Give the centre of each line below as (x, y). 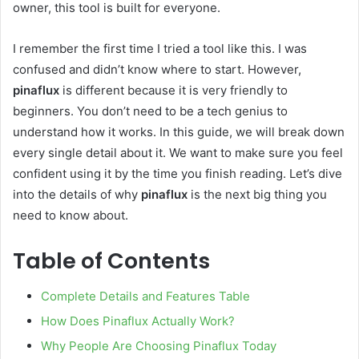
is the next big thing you (257, 194)
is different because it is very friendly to (173, 90)
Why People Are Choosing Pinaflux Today (159, 346)
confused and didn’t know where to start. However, (157, 69)
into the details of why (77, 194)
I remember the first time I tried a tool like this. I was (160, 48)
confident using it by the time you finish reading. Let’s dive (177, 173)
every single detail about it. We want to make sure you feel (178, 152)
